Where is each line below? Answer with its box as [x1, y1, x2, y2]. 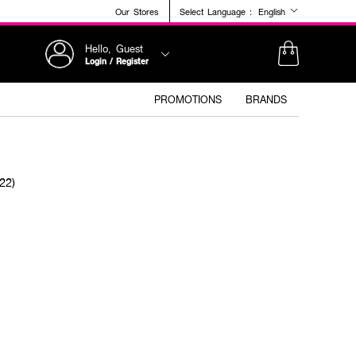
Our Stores [115, 5, 158, 17]
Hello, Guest [85, 41, 143, 56]
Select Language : [180, 5, 252, 17]
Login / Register [85, 55, 149, 67]
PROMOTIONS [154, 92, 222, 106]
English [258, 6, 289, 17]
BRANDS [246, 92, 287, 106]
